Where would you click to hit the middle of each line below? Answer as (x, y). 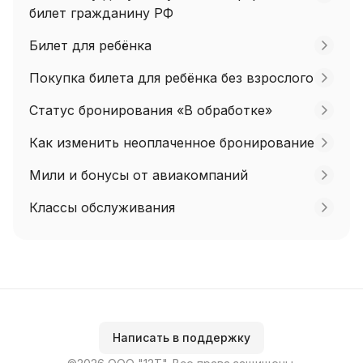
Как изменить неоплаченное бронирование (172, 143)
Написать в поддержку (181, 337)
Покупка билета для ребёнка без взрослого (171, 78)
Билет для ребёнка (90, 45)
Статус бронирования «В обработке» (151, 110)
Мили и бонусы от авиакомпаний (139, 175)
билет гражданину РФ (101, 13)
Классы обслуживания (102, 207)
